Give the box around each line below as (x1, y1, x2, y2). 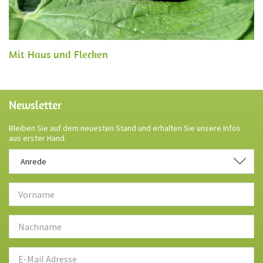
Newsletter (9, 97, 62, 113)
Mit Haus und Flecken (9, 48, 108, 62)
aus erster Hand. (9, 133, 66, 144)
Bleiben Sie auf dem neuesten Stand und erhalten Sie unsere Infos (9, 123, 241, 134)
